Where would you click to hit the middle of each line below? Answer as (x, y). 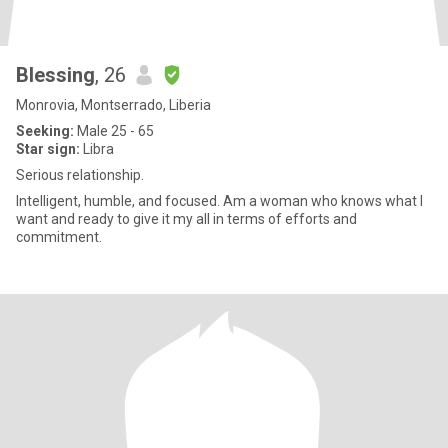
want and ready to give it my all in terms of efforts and (186, 219)
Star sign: (48, 149)
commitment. (59, 237)
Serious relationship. (80, 175)
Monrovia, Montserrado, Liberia (113, 105)
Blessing (55, 75)
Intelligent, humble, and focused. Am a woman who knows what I (219, 201)
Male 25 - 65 (114, 131)
